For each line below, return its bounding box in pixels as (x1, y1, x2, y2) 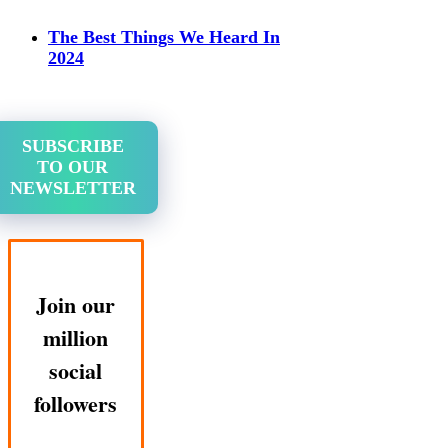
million (43, 320, 109, 354)
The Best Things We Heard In (48, 27, 280, 48)
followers (34, 386, 118, 420)
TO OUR (37, 157, 109, 178)
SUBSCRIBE (21, 136, 124, 157)
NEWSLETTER (9, 178, 136, 199)
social (49, 353, 103, 387)
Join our (36, 287, 116, 321)
